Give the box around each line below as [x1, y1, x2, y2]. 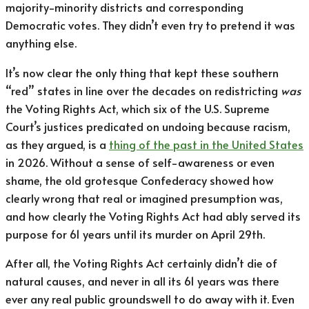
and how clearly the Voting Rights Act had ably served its [6, 208, 301, 224]
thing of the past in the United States [109, 136, 303, 152]
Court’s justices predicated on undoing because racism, [6, 118, 290, 134]
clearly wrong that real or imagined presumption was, [6, 190, 283, 206]
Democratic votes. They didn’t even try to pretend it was [6, 17, 295, 34]
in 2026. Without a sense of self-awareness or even [6, 154, 275, 170]
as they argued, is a [6, 136, 109, 152]
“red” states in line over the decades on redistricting [6, 82, 281, 99]
